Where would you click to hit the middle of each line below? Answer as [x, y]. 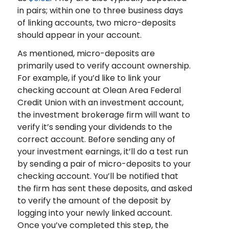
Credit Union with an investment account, [100, 103]
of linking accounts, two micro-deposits [96, 23]
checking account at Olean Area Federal [99, 90]
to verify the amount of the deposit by [94, 201]
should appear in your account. [79, 35]
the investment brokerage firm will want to [104, 115]
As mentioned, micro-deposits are [86, 54]
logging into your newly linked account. [95, 213]
